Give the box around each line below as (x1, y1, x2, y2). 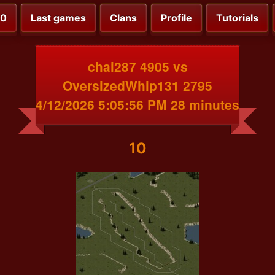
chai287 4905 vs (87, 56, 188, 76)
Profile (161, 12, 192, 25)
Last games (31, 12, 86, 25)
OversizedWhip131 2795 (63, 76, 212, 95)
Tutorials (216, 12, 258, 25)
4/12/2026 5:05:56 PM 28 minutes (36, 95, 239, 114)
